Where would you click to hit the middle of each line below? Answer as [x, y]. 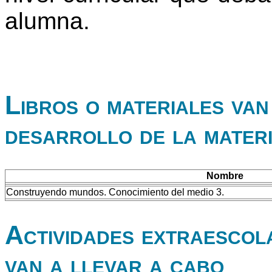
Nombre [225, 176]
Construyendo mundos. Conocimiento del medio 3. [115, 192]
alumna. [54, 21]
